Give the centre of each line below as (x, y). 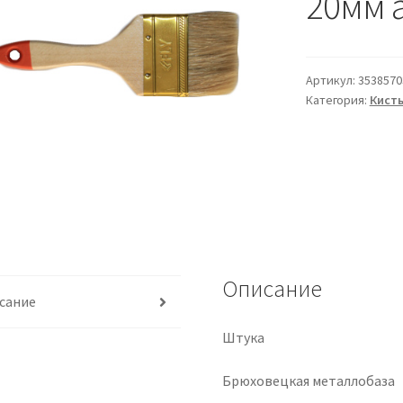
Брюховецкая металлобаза (309, 380)
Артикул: (331, 81)
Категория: (337, 100)
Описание (273, 289)
